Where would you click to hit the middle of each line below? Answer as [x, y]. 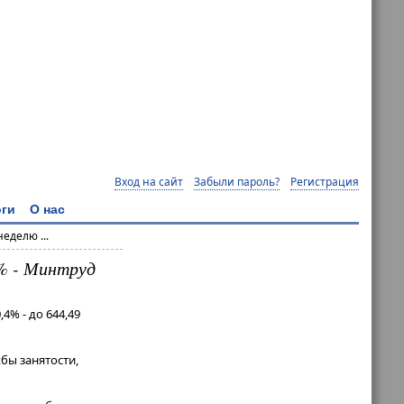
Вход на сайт [149, 181]
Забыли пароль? [237, 181]
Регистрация [325, 181]
